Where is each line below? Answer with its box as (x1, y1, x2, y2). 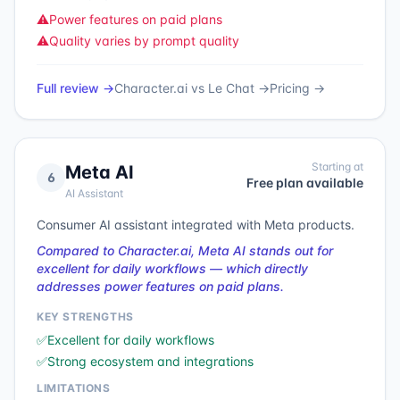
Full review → (37, 80, 114, 96)
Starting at (312, 160, 363, 173)
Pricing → (270, 80, 325, 96)
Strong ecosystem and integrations (47, 354, 254, 369)
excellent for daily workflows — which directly (37, 261, 308, 276)
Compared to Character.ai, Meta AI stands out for (37, 243, 333, 258)
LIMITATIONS (37, 381, 111, 395)
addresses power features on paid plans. (37, 279, 284, 294)
